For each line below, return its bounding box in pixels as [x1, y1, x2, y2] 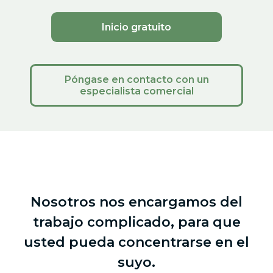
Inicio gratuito [102, 21, 171, 34]
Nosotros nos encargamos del [30, 194, 243, 211]
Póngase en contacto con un [64, 74, 209, 86]
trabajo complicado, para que [32, 214, 241, 231]
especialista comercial [79, 85, 194, 97]
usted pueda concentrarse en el [24, 234, 249, 251]
